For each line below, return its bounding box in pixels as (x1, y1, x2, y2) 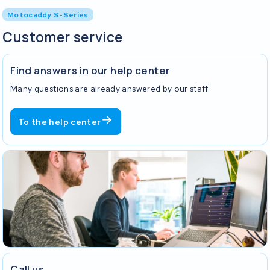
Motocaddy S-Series (7, 10, 89, 20)
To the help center (18, 116, 101, 127)
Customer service (2, 27, 124, 46)
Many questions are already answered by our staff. (10, 83, 210, 94)
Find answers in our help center (10, 63, 171, 78)
